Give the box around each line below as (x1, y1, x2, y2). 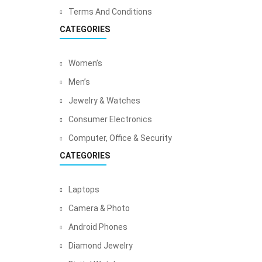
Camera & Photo (68, 204, 130, 213)
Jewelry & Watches (68, 96, 140, 105)
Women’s (68, 58, 102, 68)
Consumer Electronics (68, 115, 152, 124)
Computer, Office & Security (68, 133, 172, 143)
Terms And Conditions (68, 7, 152, 16)
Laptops (68, 185, 99, 194)
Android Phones (68, 222, 127, 232)
